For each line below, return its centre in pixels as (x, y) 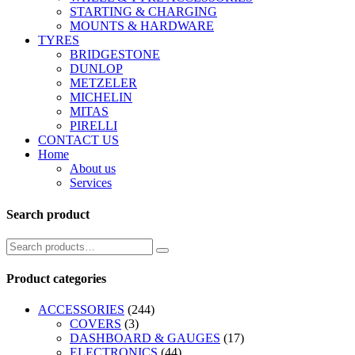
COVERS (95, 324)
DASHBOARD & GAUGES (145, 338)
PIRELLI (94, 126)
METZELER (103, 83)
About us (93, 169)
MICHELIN (101, 97)
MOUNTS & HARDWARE (142, 26)
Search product (48, 214)
